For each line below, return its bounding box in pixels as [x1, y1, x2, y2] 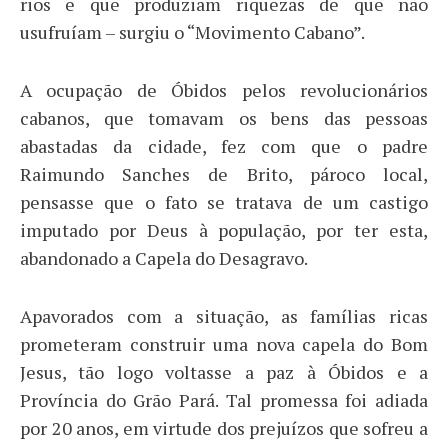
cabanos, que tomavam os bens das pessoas [20, 105, 428, 130]
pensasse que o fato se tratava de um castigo [20, 189, 428, 214]
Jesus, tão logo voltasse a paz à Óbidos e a [20, 359, 428, 384]
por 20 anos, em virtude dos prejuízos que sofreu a [20, 415, 428, 440]
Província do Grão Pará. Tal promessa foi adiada [20, 387, 428, 412]
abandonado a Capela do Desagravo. [20, 245, 308, 270]
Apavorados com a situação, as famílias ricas [20, 303, 428, 328]
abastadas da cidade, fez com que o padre [20, 133, 428, 158]
